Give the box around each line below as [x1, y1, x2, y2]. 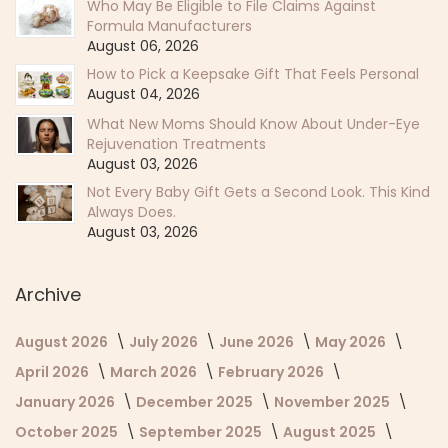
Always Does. [87, 201, 176, 222]
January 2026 [15, 391, 118, 412]
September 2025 [139, 421, 265, 442]
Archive [15, 281, 81, 307]
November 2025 [274, 391, 393, 412]
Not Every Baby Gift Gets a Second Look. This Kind [87, 181, 430, 202]
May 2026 [315, 331, 389, 352]
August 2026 [15, 331, 111, 352]
